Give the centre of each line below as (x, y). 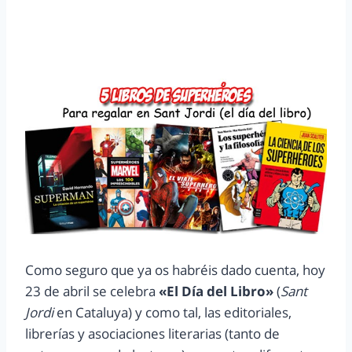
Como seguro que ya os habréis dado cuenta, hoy (175, 270)
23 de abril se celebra (90, 291)
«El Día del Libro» (214, 291)
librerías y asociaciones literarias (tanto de (152, 334)
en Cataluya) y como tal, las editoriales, (172, 313)
